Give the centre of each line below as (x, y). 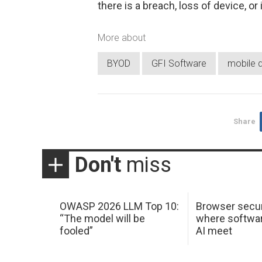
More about (122, 38)
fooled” (76, 231)
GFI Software (179, 63)
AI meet (214, 231)
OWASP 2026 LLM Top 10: (119, 206)
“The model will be (102, 219)
